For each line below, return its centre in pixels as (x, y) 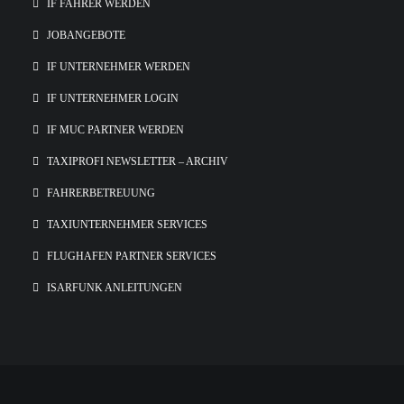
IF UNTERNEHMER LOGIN (113, 98)
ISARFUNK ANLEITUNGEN (115, 288)
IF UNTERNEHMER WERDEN (119, 67)
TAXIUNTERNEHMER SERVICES (127, 225)
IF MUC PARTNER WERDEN (115, 130)
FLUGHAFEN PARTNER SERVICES (132, 256)
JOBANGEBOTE (86, 35)
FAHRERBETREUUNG (101, 193)
